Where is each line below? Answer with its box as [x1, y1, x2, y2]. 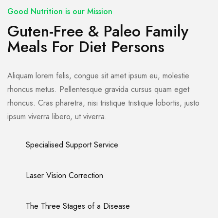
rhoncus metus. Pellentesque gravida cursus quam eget [7, 84, 189, 95]
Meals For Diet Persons [7, 36, 164, 58]
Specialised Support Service [26, 139, 118, 151]
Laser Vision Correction [26, 170, 103, 182]
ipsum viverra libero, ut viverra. [7, 111, 107, 123]
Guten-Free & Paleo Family [7, 20, 188, 43]
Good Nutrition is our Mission [7, 6, 112, 18]
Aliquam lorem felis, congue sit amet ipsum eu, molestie [7, 70, 189, 82]
